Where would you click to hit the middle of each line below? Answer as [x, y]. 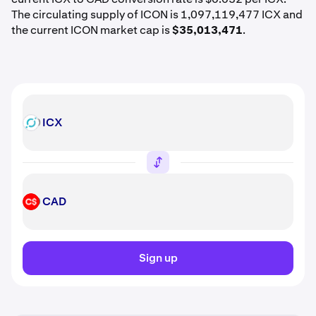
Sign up [158, 258]
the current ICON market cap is [92, 30]
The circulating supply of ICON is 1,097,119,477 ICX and [157, 14]
